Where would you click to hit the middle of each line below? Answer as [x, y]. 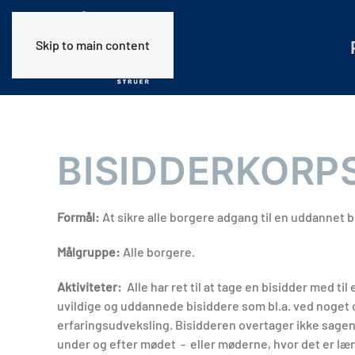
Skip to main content [93, 45]
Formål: [78, 217]
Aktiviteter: [90, 286]
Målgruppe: [89, 252]
